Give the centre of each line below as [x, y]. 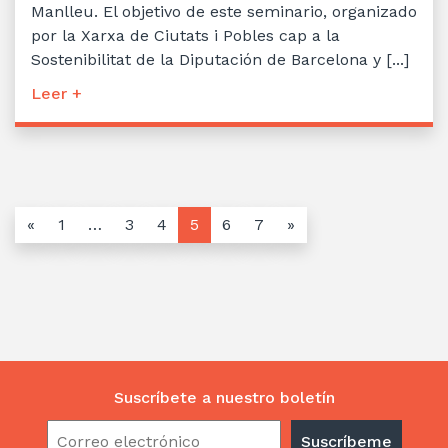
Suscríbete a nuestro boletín [224, 397]
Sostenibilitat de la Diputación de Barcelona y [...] [220, 59]
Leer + [56, 93]
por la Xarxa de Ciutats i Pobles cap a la [185, 35]
